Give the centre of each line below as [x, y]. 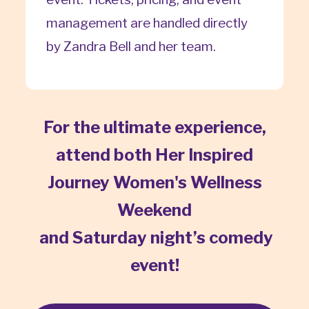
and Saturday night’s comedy [154, 238]
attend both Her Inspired [154, 155]
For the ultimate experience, [154, 128]
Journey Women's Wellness [154, 183]
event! [154, 266]
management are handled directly [147, 23]
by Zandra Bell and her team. [131, 47]
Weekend [154, 210]
